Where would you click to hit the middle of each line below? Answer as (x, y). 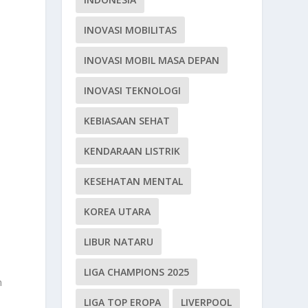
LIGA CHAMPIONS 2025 (137, 272)
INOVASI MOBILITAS (131, 30)
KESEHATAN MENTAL (134, 181)
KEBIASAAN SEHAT (127, 120)
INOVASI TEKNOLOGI (133, 90)
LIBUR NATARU (119, 241)
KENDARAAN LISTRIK (132, 151)
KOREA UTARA (118, 211)
